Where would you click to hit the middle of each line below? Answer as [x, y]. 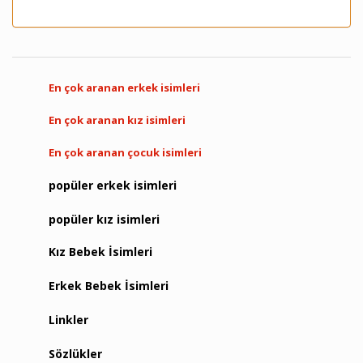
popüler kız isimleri [104, 219]
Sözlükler [75, 354]
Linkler [68, 320]
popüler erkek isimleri [113, 185]
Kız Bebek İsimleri [100, 252]
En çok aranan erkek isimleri [124, 88]
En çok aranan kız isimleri [117, 120]
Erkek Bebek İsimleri [109, 286]
